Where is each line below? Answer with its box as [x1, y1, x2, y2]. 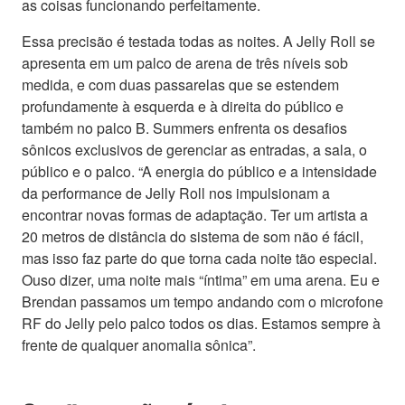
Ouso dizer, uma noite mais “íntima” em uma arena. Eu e [22, 268, 380, 290]
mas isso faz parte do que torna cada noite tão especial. [22, 247, 377, 268]
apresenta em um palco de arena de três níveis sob [22, 52, 348, 73]
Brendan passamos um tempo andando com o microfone [22, 290, 383, 312]
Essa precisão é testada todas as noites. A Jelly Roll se [22, 30, 375, 52]
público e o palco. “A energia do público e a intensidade [22, 160, 377, 182]
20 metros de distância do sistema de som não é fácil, [22, 225, 363, 247]
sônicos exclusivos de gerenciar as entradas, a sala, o [22, 138, 367, 160]
